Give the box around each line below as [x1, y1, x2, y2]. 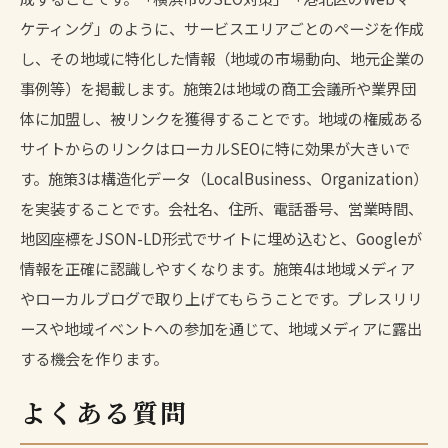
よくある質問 [20, 393, 189, 430]
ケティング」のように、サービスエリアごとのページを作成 [20, 16, 424, 39]
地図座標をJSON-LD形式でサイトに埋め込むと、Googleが [20, 226, 422, 249]
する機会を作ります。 [20, 346, 168, 369]
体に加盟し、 [20, 106, 110, 129]
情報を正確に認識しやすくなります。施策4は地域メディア [20, 256, 415, 279]
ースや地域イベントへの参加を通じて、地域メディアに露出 [20, 316, 422, 339]
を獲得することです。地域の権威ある [170, 106, 423, 129]
